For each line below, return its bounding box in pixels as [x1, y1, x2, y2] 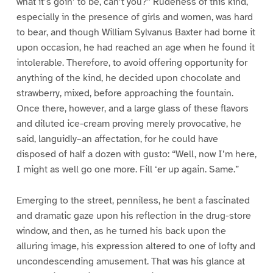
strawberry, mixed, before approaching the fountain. [16, 87, 233, 99]
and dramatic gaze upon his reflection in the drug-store [16, 209, 251, 222]
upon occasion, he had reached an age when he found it [16, 41, 255, 54]
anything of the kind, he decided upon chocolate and [16, 71, 241, 84]
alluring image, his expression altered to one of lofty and [16, 239, 255, 252]
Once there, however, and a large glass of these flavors [16, 102, 249, 115]
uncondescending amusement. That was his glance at [16, 255, 245, 268]
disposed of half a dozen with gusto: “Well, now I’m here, [16, 147, 257, 160]
